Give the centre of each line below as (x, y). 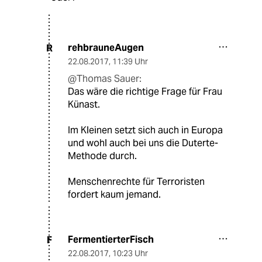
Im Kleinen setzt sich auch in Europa (145, 130)
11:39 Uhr (130, 62)
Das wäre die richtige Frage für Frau (145, 92)
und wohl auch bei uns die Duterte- (143, 143)
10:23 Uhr (130, 254)
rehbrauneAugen (106, 48)
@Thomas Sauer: (105, 79)
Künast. (84, 105)
